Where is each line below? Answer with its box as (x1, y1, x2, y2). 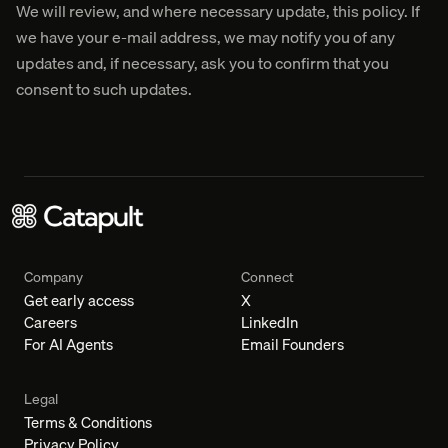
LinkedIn (241, 310, 298, 335)
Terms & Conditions (24, 410, 152, 435)
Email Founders (241, 332, 344, 357)
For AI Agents (24, 332, 113, 357)
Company (24, 266, 83, 289)
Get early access (24, 288, 134, 313)
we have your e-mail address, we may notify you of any (16, 24, 395, 50)
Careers (24, 310, 77, 335)
